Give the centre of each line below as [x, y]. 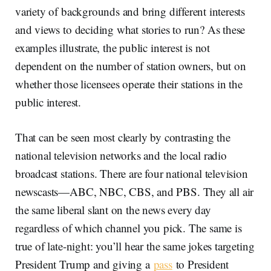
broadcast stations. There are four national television [132, 174]
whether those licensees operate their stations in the [129, 84]
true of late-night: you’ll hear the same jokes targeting [135, 246]
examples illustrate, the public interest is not [113, 48]
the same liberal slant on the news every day [113, 210]
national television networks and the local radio [121, 155]
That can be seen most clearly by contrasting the [123, 137]
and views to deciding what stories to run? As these [130, 30]
